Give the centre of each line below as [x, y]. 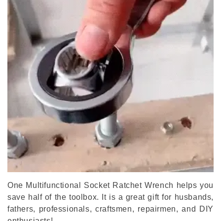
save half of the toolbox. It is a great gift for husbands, [110, 197]
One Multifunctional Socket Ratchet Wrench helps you [110, 185]
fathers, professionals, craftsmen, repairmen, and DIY [110, 209]
